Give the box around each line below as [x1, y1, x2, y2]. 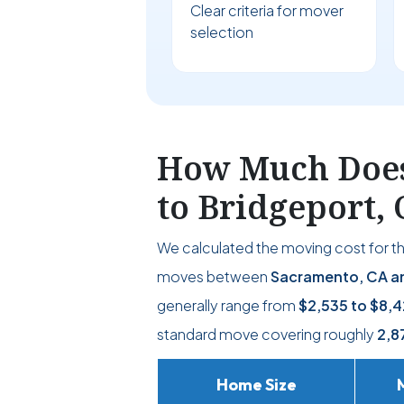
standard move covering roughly [157, 325, 377, 344]
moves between [157, 267, 271, 287]
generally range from [157, 296, 298, 316]
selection [190, 23, 253, 42]
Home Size [216, 374, 297, 396]
